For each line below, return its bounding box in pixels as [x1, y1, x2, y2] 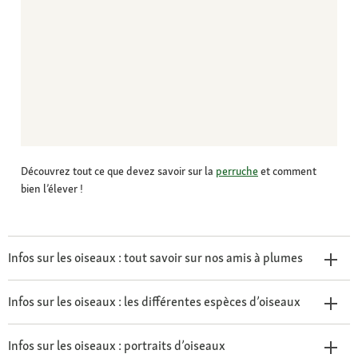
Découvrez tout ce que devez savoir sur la [21, 164, 216, 179]
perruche [216, 164, 258, 179]
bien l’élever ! [21, 181, 83, 197]
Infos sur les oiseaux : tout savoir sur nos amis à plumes [8, 249, 303, 267]
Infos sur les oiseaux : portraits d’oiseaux [8, 337, 225, 355]
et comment [258, 164, 316, 179]
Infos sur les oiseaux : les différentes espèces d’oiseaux [8, 293, 300, 311]
